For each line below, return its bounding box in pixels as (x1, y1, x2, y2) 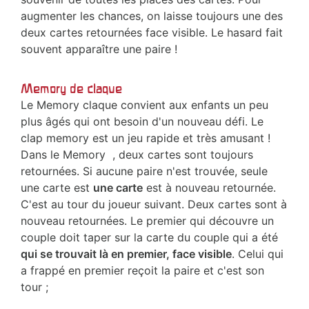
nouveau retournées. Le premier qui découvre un (21, 214, 274, 228)
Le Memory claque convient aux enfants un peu (21, 98, 268, 112)
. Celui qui (232, 247, 283, 261)
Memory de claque (21, 81, 122, 97)
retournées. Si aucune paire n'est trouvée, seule (21, 164, 268, 179)
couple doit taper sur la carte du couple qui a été (21, 230, 278, 245)
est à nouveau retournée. (143, 181, 276, 195)
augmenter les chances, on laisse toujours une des (21, 9, 283, 23)
